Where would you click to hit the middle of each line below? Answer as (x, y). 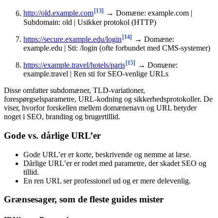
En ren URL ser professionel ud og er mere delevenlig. (107, 181)
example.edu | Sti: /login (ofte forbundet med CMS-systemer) (117, 48)
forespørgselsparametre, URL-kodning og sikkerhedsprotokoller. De (108, 99)
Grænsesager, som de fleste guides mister (84, 200)
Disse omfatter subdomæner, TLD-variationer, (74, 91)
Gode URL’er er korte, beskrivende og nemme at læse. (107, 154)
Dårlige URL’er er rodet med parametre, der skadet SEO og (115, 163)
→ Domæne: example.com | (148, 13)
